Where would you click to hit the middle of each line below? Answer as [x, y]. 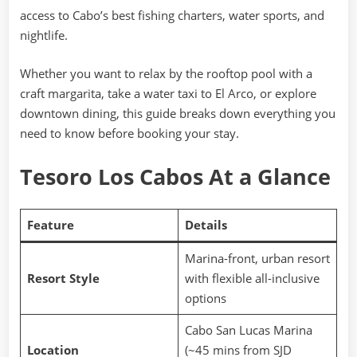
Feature [50, 225]
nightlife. [44, 35]
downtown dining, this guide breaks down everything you [178, 113]
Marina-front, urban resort [257, 259]
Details [206, 225]
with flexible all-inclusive [252, 279]
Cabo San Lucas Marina [248, 330]
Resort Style [63, 279]
